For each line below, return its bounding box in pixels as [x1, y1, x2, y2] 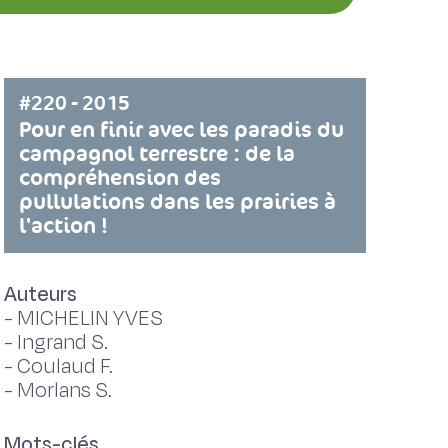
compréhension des [18, 163, 221, 192]
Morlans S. [16, 376, 112, 405]
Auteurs [3, 280, 77, 309]
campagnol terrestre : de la [18, 139, 295, 168]
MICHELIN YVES [16, 304, 163, 333]
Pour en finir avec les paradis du [18, 115, 344, 144]
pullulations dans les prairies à [18, 187, 336, 216]
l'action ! [18, 211, 108, 240]
